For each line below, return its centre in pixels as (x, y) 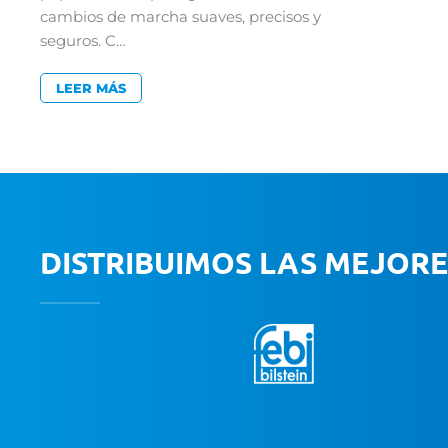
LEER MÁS (91, 88)
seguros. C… (83, 41)
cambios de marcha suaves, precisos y (180, 17)
